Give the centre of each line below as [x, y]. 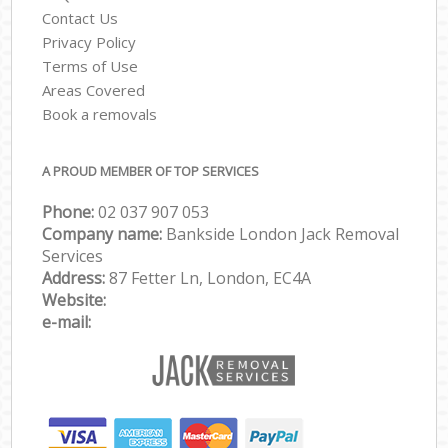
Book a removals [100, 113]
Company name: [104, 234]
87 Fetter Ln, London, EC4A [210, 278]
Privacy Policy [89, 41]
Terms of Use [90, 65]
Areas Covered [94, 89]
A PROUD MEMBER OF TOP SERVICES [151, 171]
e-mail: [67, 322]
